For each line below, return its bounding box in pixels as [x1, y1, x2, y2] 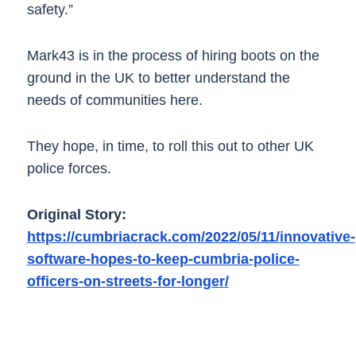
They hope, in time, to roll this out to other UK [26, 138, 314, 154]
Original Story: [26, 207, 126, 222]
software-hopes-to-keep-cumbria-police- [26, 251, 300, 267]
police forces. [26, 161, 111, 176]
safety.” [26, 2, 73, 17]
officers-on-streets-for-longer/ [26, 273, 229, 289]
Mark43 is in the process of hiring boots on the [26, 48, 319, 64]
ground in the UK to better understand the [26, 70, 290, 86]
